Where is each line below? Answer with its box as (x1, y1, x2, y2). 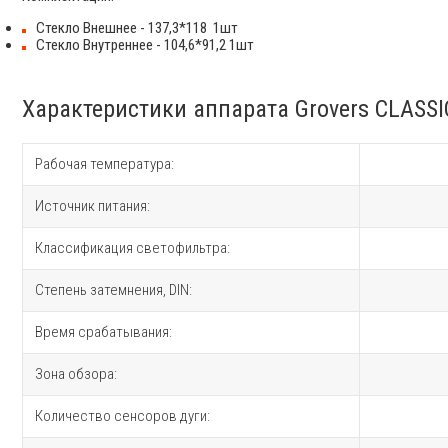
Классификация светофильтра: (35, 238, 230, 257)
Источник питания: (35, 196, 150, 215)
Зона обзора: (35, 364, 117, 383)
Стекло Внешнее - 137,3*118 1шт (36, 18, 238, 37)
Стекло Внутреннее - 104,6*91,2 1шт (36, 35, 254, 54)
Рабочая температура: (35, 154, 174, 173)
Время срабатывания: (35, 322, 172, 341)
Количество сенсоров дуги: (35, 406, 210, 425)
